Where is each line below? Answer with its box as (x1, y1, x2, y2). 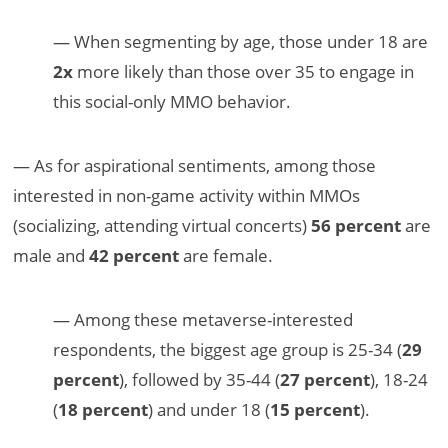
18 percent (58, 397, 149, 421)
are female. (179, 243, 274, 267)
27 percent (280, 367, 371, 391)
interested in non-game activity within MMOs (13, 183, 361, 207)
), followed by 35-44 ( (119, 367, 281, 391)
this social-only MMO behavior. (53, 89, 292, 113)
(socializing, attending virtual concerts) (13, 213, 312, 237)
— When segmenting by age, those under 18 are (53, 29, 429, 53)
